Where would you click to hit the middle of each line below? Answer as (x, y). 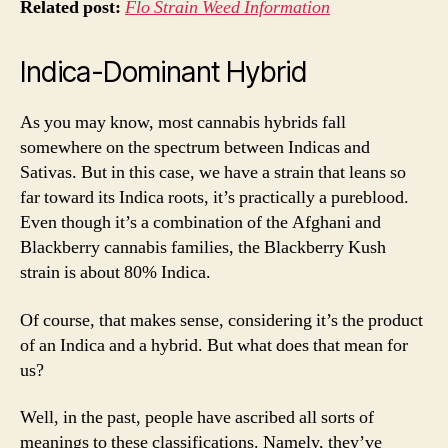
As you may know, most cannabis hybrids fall (183, 122)
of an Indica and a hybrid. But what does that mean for (214, 345)
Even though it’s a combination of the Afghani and (200, 222)
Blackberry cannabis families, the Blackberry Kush (203, 247)
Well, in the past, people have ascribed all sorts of (197, 417)
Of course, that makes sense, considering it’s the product (221, 320)
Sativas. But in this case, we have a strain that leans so (213, 172)
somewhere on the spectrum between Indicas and (195, 147)
